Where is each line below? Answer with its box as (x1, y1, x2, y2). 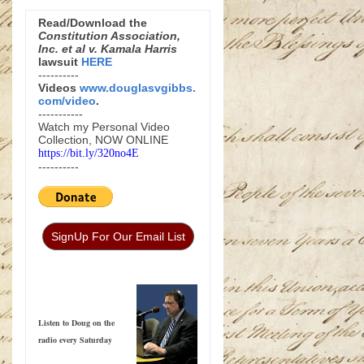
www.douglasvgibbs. (80, 80, 196, 94)
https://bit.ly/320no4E (38, 146, 139, 159)
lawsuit (38, 54, 81, 68)
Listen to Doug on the (38, 316, 115, 328)
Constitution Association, (38, 28, 180, 42)
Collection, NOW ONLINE (38, 132, 168, 146)
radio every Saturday (38, 333, 112, 345)
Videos (38, 80, 80, 94)
